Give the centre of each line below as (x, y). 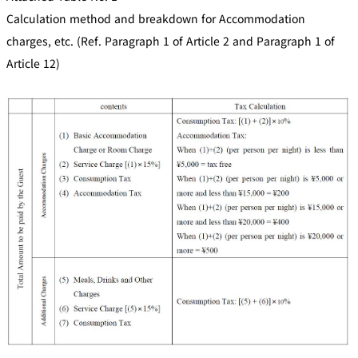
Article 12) (33, 63)
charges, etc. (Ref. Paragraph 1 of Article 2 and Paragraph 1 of (171, 40)
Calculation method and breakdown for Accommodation (156, 18)
